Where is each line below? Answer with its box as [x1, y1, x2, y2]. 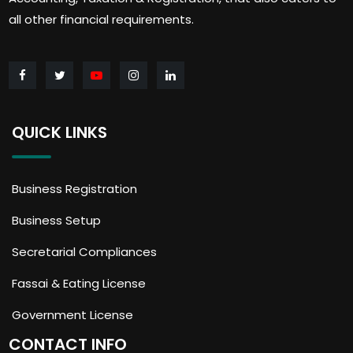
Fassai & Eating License [12, 274, 146, 292]
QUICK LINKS [12, 121, 107, 143]
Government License [12, 306, 133, 323]
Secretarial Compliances [12, 243, 157, 260]
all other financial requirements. [9, 10, 195, 28]
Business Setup [12, 211, 101, 229]
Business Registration [12, 180, 137, 197]
